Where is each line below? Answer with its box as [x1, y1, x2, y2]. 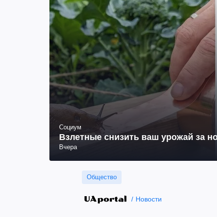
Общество [87, 173, 117, 181]
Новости [135, 195, 162, 203]
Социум [59, 124, 81, 131]
